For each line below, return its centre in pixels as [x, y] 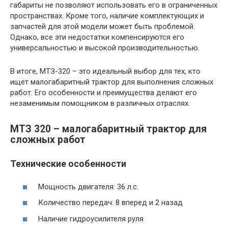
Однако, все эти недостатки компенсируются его [97, 37]
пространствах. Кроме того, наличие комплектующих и [107, 16]
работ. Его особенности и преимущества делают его [104, 93]
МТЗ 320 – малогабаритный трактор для [108, 129]
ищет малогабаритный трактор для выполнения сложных [112, 82]
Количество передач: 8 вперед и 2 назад [110, 203]
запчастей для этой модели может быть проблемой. [103, 26]
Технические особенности [68, 164]
